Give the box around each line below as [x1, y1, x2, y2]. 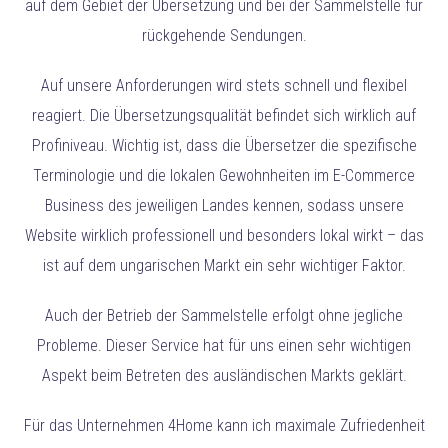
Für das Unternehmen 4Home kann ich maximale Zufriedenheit [23, 416, 425, 436]
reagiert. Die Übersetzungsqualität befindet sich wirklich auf [32, 106, 416, 126]
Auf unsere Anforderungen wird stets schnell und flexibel [41, 76, 407, 96]
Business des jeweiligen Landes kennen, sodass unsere [44, 196, 404, 216]
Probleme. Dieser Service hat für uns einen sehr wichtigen [37, 336, 411, 356]
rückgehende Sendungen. [141, 26, 307, 46]
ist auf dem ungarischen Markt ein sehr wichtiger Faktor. [42, 256, 406, 276]
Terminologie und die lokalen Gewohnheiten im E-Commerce [33, 166, 415, 186]
